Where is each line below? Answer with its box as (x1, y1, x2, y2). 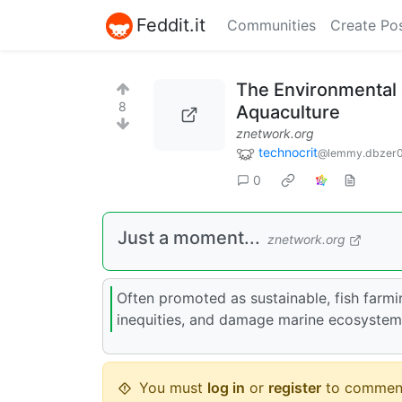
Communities (227, 16, 316, 34)
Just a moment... (118, 226, 260, 249)
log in (207, 378, 245, 397)
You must (139, 378, 207, 397)
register (268, 378, 321, 397)
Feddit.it (136, 13, 205, 36)
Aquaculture (236, 101, 340, 123)
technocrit (258, 144, 318, 160)
